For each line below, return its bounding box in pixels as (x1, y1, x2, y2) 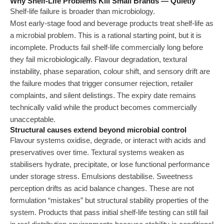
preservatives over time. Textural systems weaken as (10, 148, 184, 156)
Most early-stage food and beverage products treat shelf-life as (10, 19, 213, 27)
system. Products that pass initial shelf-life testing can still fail (10, 208, 208, 216)
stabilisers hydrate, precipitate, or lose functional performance (10, 160, 209, 168)
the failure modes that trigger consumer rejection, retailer (10, 79, 193, 87)
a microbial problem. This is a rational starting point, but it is (10, 31, 201, 39)
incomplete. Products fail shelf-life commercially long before (10, 43, 203, 51)
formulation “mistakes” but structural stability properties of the (10, 196, 208, 204)
